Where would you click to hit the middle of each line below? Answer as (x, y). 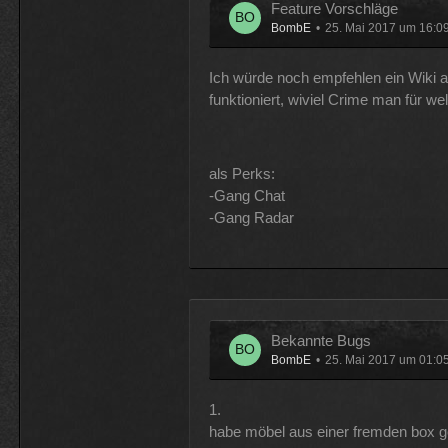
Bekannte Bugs (320, 340)
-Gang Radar (251, 217)
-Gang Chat (246, 195)
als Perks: (241, 173)
